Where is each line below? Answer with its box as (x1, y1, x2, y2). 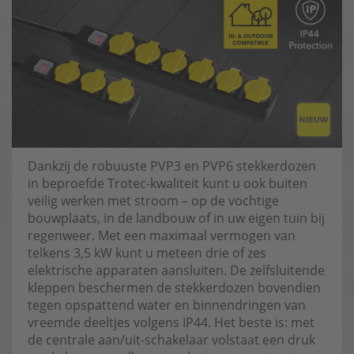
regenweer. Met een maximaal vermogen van (28, 227, 296, 244)
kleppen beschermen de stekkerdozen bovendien (28, 279, 321, 296)
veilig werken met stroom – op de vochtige (28, 192, 279, 209)
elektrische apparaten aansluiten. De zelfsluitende (28, 262, 325, 279)
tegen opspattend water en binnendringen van (28, 296, 306, 314)
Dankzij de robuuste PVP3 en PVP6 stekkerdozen (28, 157, 316, 175)
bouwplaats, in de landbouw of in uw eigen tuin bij (28, 209, 325, 227)
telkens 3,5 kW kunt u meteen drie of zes (28, 244, 266, 262)
